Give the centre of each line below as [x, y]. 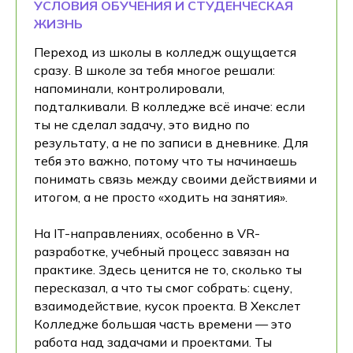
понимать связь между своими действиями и [175, 178]
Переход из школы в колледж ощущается [165, 52]
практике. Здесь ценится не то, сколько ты [168, 269]
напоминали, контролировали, [129, 88]
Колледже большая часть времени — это [163, 323]
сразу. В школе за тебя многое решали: [154, 70]
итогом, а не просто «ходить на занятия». [161, 197]
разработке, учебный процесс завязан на [162, 251]
